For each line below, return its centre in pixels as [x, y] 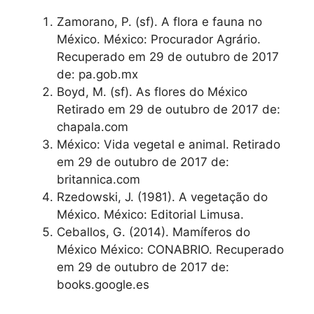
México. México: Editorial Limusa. [150, 215]
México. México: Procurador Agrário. [159, 40]
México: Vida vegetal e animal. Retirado [169, 145]
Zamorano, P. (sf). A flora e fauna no [159, 22]
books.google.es [103, 285]
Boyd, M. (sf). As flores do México [152, 92]
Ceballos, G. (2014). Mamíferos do [153, 232]
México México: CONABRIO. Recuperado [170, 250]
